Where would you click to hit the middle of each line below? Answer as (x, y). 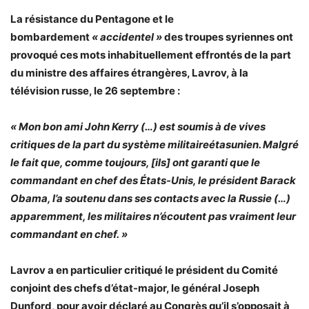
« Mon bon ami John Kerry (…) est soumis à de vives (138, 127)
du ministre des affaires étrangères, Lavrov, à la (129, 73)
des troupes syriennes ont (228, 37)
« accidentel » (127, 37)
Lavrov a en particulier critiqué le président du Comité (144, 270)
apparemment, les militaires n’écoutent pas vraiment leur (153, 216)
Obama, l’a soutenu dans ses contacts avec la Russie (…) (150, 198)
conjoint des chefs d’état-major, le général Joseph (135, 288)
